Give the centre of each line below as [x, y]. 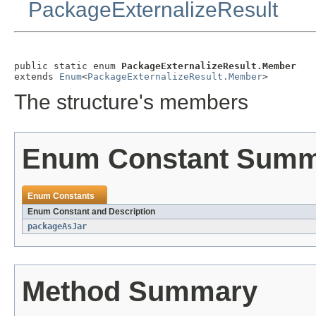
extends [37, 76]
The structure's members [131, 102]
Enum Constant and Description [91, 212]
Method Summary [140, 292]
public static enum [68, 66]
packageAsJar [57, 227]
